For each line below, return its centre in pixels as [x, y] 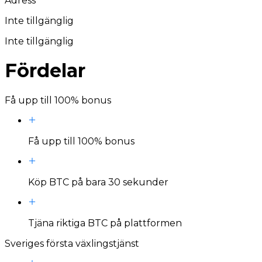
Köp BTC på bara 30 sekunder [98, 182]
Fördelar [45, 71]
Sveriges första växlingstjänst [72, 243]
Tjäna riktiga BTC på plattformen [105, 223]
